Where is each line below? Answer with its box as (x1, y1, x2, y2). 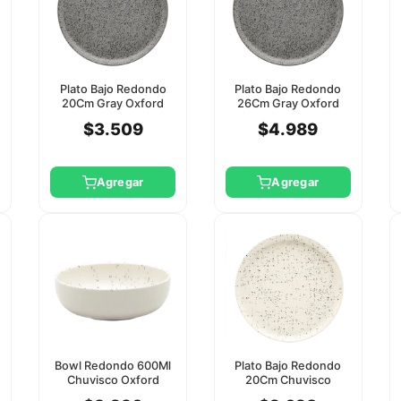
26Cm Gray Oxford (236, 96, 339, 110)
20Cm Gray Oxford (62, 96, 165, 110)
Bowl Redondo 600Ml (55, 358, 172, 372)
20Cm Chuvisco (244, 372, 331, 387)
